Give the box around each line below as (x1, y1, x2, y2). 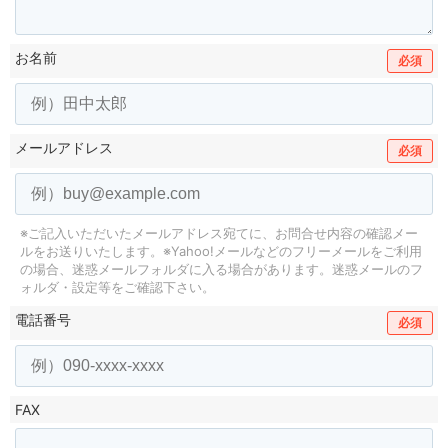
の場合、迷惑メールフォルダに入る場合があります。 (20, 261, 332, 278)
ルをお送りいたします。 (20, 243, 163, 260)
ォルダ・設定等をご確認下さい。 (20, 279, 215, 296)
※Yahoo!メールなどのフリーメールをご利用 (163, 243, 422, 260)
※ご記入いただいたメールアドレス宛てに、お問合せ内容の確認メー (20, 225, 418, 242)
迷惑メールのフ (332, 261, 423, 278)
